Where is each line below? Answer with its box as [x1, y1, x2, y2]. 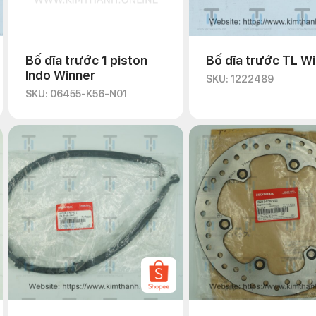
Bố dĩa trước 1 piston [25, 53, 147, 68]
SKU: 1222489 [206, 73, 274, 85]
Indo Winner [25, 68, 95, 83]
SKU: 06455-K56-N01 [25, 88, 127, 99]
